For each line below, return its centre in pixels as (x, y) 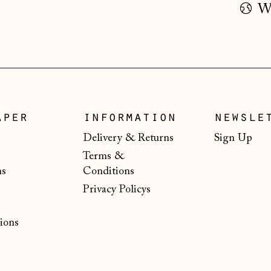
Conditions (108, 171)
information (129, 119)
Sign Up (233, 138)
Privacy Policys (116, 190)
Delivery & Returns (128, 138)
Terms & (103, 156)
